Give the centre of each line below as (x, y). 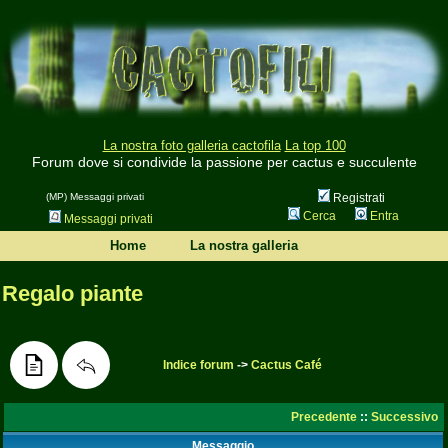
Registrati (357, 198)
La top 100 (315, 146)
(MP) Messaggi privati (94, 197)
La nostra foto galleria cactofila (191, 146)
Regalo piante (72, 293)
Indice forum (198, 365)
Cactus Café (286, 365)
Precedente (324, 417)
